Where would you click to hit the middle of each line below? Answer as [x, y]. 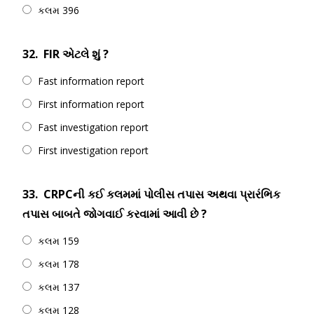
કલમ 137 [59, 287]
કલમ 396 [59, 10]
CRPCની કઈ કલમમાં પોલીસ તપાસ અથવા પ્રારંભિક [162, 194]
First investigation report [93, 150]
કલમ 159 [59, 241]
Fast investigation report [93, 127]
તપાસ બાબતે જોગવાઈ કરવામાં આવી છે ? [115, 214]
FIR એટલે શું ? [76, 54]
